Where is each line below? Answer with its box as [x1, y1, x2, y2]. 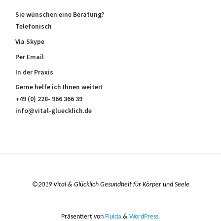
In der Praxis [15, 67, 53, 76]
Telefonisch [15, 21, 52, 31]
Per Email [15, 52, 44, 61]
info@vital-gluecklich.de [15, 106, 92, 115]
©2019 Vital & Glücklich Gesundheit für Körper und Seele [32, 181, 189, 188]
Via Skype [15, 37, 44, 46]
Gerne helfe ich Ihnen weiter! [15, 82, 103, 92]
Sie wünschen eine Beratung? [15, 9, 104, 19]
